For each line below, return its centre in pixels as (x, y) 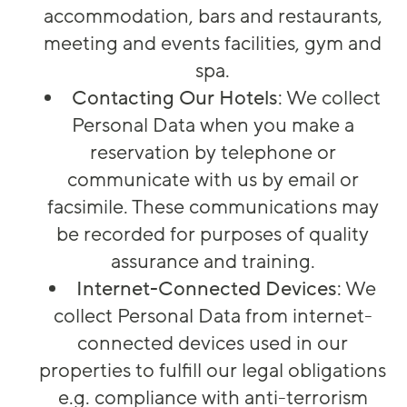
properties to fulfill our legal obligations (213, 371)
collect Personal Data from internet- (213, 317)
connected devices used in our (213, 344)
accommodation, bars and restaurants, (213, 17)
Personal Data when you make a (213, 126)
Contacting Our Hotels (175, 99)
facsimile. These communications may (213, 208)
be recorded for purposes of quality (213, 235)
